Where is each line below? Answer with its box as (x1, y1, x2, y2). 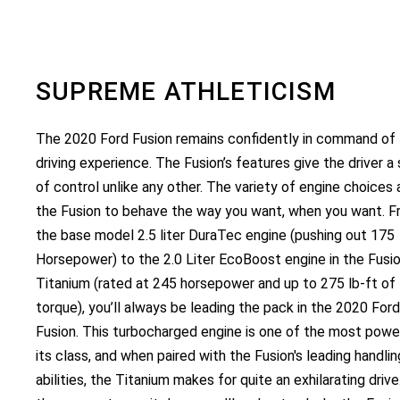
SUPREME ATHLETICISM (36, 76, 336, 106)
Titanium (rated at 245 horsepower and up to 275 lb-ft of (36, 274, 396, 292)
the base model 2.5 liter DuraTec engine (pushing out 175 (36, 226, 395, 244)
